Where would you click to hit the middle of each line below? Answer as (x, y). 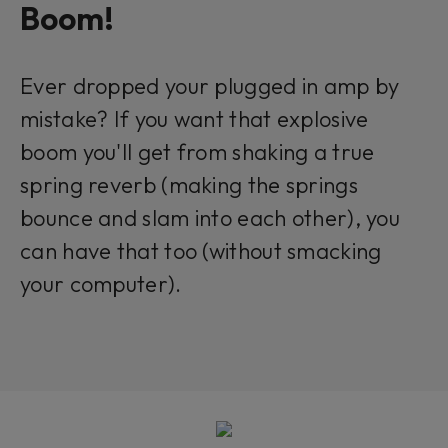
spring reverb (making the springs (189, 185)
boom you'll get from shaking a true (197, 152)
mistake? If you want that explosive (194, 119)
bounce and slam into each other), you (210, 218)
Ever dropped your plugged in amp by (210, 86)
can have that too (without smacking (201, 251)
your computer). (101, 284)
